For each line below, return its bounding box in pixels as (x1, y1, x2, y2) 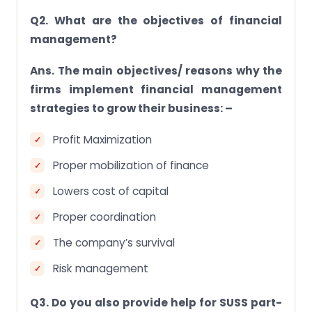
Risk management (53, 261, 148, 276)
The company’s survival (53, 235, 175, 250)
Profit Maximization (53, 132, 152, 147)
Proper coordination (53, 210, 156, 224)
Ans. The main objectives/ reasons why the (30, 63, 282, 78)
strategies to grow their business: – (30, 101, 233, 116)
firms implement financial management (30, 82, 282, 97)
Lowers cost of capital (53, 184, 169, 198)
